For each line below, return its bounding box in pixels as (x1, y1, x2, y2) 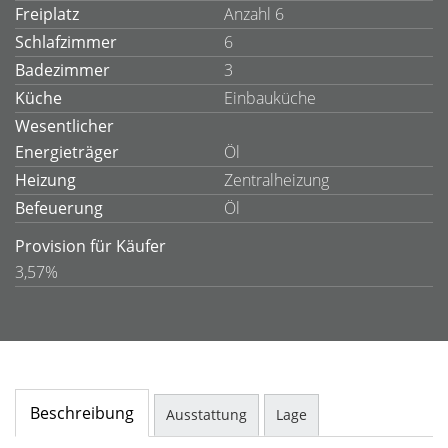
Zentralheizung (224, 169, 329, 191)
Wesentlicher (15, 115, 114, 137)
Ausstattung (166, 405, 247, 424)
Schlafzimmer (15, 31, 117, 53)
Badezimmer (15, 59, 110, 81)
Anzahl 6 (224, 3, 284, 25)
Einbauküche (224, 87, 316, 109)
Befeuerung (15, 197, 103, 219)
